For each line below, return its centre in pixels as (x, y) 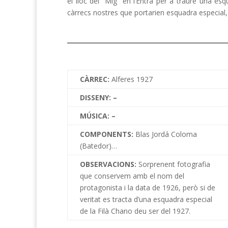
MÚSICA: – (98, 116)
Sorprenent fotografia (174, 164)
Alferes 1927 (132, 79)
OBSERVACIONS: (109, 164)
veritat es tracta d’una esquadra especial (146, 199)
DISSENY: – (98, 97)
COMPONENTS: (108, 134)
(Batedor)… (98, 146)
